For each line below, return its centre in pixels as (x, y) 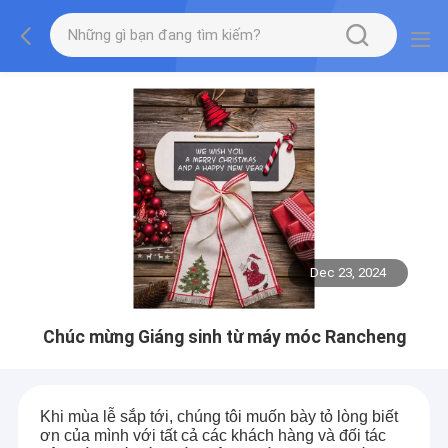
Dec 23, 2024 (348, 273)
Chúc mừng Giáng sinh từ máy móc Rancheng (224, 336)
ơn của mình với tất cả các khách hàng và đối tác (212, 436)
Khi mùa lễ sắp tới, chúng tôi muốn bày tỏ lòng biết (218, 417)
